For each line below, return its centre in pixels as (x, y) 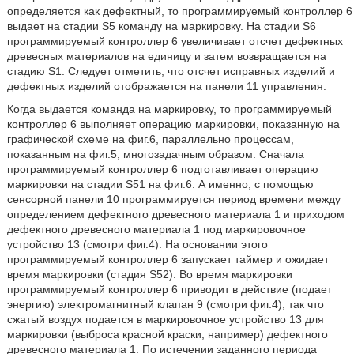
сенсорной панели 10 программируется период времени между (173, 199)
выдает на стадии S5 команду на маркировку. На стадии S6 (161, 26)
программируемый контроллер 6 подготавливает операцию (162, 169)
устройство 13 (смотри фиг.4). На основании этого (137, 244)
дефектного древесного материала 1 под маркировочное (156, 229)
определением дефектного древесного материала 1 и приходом (175, 214)
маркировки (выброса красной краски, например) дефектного (167, 334)
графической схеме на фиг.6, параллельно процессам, (150, 139)
